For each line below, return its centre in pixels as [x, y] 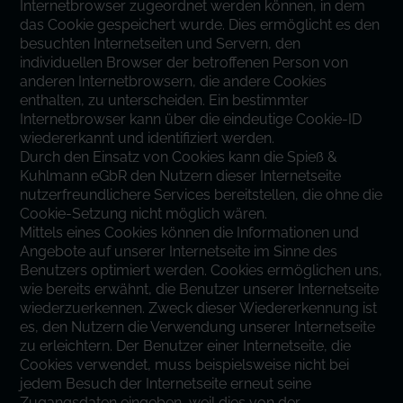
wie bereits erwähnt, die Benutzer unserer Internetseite [200, 289]
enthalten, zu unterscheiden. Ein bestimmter [165, 100]
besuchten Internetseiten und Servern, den [161, 44]
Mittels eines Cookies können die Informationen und [190, 233]
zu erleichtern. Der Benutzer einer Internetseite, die [186, 346]
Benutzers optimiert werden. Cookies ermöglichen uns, [201, 270]
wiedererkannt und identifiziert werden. [148, 138]
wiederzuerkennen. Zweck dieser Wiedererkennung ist [199, 308]
